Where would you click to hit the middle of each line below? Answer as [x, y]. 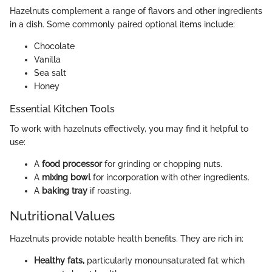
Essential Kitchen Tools [62, 109]
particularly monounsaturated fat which [165, 261]
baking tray [65, 190]
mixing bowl [66, 177]
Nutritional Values [62, 216]
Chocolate [54, 46]
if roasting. [109, 190]
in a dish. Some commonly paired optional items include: [122, 25]
